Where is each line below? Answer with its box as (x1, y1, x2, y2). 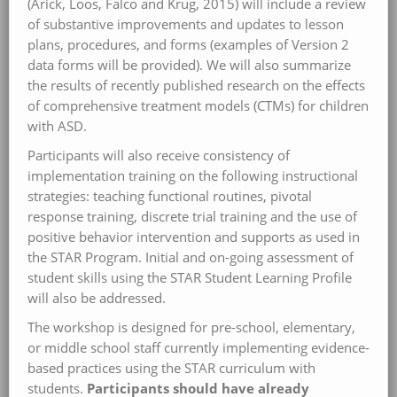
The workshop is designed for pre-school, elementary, (27, 317, 355, 337)
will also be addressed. (27, 288, 166, 307)
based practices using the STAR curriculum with (27, 358, 315, 378)
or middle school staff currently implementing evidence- (27, 338, 370, 357)
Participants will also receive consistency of (27, 145, 290, 165)
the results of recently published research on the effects (27, 75, 365, 95)
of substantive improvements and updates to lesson (27, 14, 344, 34)
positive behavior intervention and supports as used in (27, 227, 360, 246)
